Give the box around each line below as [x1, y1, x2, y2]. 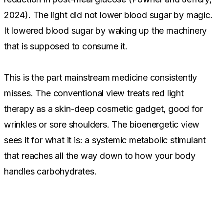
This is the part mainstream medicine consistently [4, 72, 197, 83]
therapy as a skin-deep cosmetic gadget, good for [4, 103, 203, 114]
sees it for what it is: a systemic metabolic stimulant [4, 134, 206, 145]
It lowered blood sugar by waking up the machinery [4, 25, 207, 36]
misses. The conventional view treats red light [4, 88, 184, 98]
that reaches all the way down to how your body [4, 150, 196, 161]
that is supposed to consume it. [4, 41, 128, 51]
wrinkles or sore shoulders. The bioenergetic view [4, 119, 200, 130]
